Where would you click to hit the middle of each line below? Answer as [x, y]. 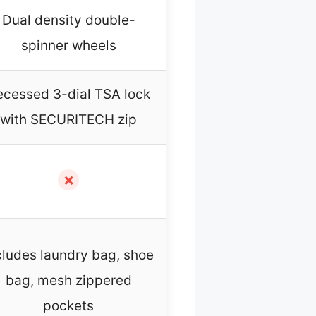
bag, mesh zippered [68, 281]
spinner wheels [68, 46]
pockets [68, 306]
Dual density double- [68, 20]
